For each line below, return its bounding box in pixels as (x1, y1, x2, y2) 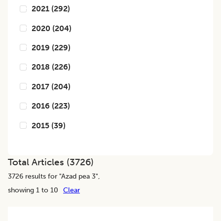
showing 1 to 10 (8, 185, 58, 195)
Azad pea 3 (61, 172, 96, 181)
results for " (23, 172, 61, 181)
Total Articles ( (8, 156, 70, 168)
